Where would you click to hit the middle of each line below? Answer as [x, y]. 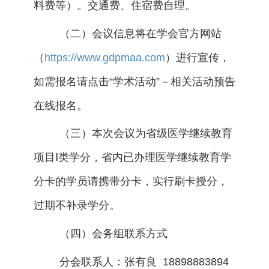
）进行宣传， [197, 57]
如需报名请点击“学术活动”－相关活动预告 [134, 81]
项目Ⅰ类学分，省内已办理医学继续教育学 [132, 158]
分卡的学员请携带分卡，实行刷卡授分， [131, 182]
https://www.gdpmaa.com [104, 57]
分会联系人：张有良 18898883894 [144, 261]
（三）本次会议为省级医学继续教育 [146, 134]
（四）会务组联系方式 [113, 233]
